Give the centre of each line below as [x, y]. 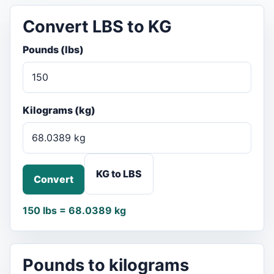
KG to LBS [119, 174]
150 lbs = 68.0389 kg [74, 211]
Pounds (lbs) [53, 50]
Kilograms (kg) [59, 110]
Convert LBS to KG [97, 27]
